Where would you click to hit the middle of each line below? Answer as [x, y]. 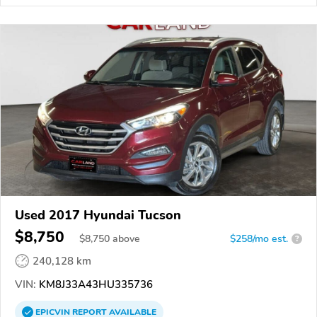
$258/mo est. [259, 238]
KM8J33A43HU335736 [94, 284]
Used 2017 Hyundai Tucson [98, 215]
